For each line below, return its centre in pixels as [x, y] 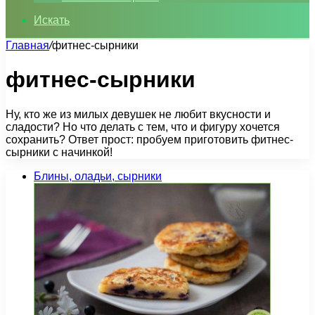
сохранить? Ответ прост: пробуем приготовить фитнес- [149, 139]
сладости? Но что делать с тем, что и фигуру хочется [143, 127]
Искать [52, 20]
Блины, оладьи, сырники [98, 176]
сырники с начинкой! [59, 152]
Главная [27, 45]
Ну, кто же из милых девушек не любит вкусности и [138, 114]
